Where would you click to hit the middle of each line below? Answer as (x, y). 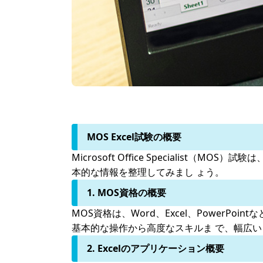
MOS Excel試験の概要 (134, 137)
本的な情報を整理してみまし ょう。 (148, 172)
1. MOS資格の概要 (127, 193)
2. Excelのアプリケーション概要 (156, 248)
